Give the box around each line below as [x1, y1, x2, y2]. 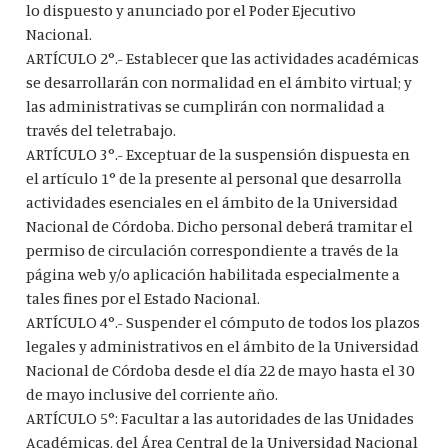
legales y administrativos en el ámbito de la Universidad [26, 336, 420, 357]
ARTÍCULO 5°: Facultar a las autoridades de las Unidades [26, 408, 415, 429]
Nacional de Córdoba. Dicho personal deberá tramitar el [26, 216, 414, 237]
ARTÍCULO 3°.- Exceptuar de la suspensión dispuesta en [26, 144, 411, 165]
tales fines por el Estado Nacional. [26, 288, 261, 309]
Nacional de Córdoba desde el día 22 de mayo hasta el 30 [26, 360, 415, 381]
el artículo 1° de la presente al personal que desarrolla [26, 168, 403, 189]
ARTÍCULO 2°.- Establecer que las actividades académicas [26, 48, 420, 69]
